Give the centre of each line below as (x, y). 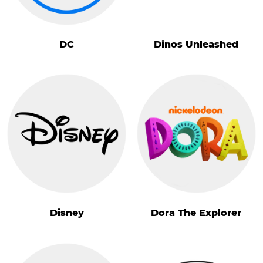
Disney (67, 213)
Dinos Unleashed (196, 45)
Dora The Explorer (196, 213)
